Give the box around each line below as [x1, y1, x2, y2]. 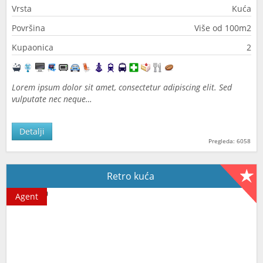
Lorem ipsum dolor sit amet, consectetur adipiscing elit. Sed [12, 82, 232, 93]
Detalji [19, 126, 45, 137]
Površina [12, 22, 45, 33]
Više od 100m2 [194, 22, 251, 33]
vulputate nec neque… [12, 93, 92, 104]
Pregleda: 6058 [208, 137, 251, 145]
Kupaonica [12, 42, 53, 53]
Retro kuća [106, 170, 157, 183]
